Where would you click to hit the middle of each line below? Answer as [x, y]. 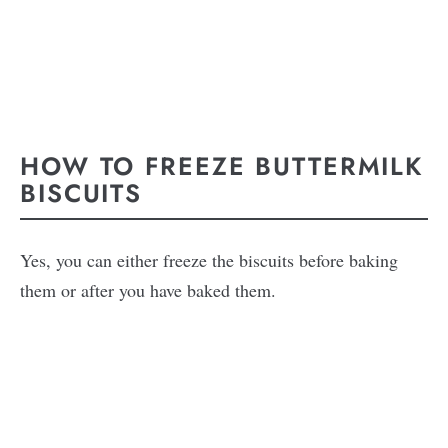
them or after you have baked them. [151, 290]
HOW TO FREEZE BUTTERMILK [221, 165]
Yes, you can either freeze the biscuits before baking [209, 260]
